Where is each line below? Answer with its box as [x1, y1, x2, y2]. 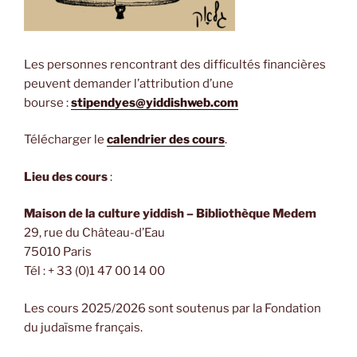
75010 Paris [24, 245, 92, 260]
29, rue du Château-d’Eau [24, 226, 165, 241]
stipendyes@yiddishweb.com [71, 95, 238, 110]
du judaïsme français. [24, 320, 143, 335]
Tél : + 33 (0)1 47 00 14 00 [24, 264, 165, 279]
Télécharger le [24, 132, 107, 147]
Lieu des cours [24, 169, 108, 184]
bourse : [24, 95, 69, 110]
